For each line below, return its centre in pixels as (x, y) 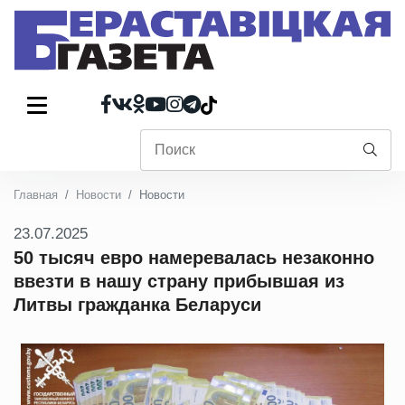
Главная (36, 195)
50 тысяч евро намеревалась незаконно (194, 258)
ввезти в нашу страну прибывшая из (179, 281)
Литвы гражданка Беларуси (137, 305)
